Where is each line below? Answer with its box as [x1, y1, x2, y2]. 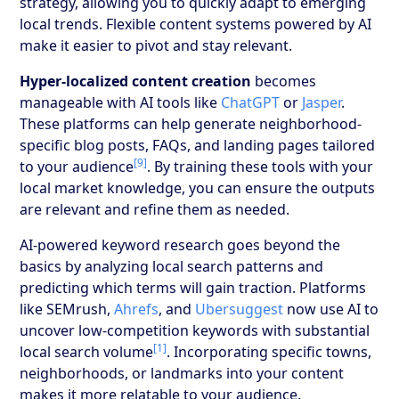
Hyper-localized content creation [20, 70, 252, 91]
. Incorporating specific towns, [167, 341, 372, 362]
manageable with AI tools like [20, 92, 222, 112]
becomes [251, 70, 317, 91]
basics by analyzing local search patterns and [20, 256, 324, 276]
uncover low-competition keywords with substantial [20, 320, 370, 340]
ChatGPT [221, 92, 281, 112]
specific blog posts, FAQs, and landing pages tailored [20, 134, 376, 155]
